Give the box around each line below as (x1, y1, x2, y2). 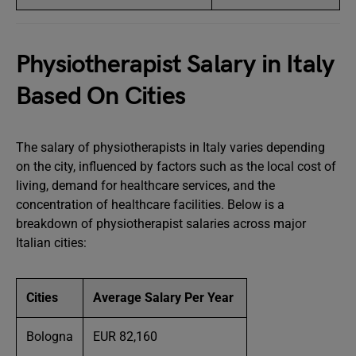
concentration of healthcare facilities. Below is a (16, 197, 284, 212)
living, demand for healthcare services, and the (16, 178, 275, 193)
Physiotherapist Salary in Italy (16, 49, 335, 80)
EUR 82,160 (93, 329, 161, 344)
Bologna (26, 329, 73, 344)
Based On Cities (16, 81, 185, 112)
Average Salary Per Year (93, 290, 237, 305)
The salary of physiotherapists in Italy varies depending (16, 140, 325, 155)
